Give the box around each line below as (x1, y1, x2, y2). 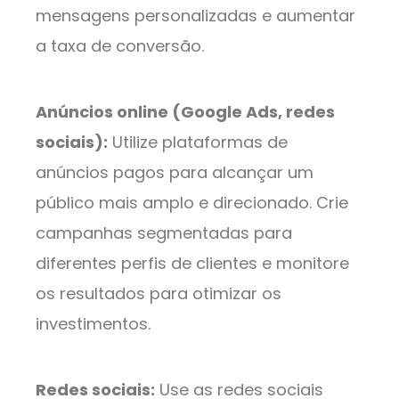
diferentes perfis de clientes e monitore (36, 252, 349, 275)
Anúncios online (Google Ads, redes (36, 101, 335, 124)
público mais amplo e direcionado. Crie (36, 191, 348, 215)
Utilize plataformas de (108, 131, 288, 154)
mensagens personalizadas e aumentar (36, 4, 355, 28)
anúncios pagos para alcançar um (36, 161, 313, 184)
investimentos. (36, 313, 151, 336)
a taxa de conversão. (36, 35, 204, 58)
